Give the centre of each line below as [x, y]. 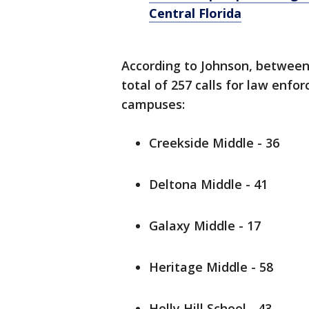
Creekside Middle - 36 [214, 143]
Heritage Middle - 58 [211, 267]
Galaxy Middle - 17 [205, 226]
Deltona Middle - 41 [208, 184]
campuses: [153, 104]
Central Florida [195, 13]
